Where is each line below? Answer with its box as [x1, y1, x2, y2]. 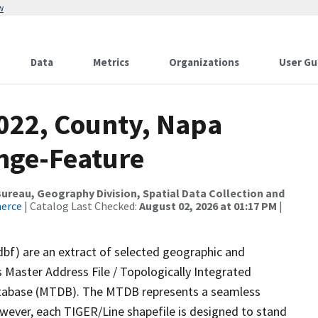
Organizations [169, 55, 239, 69]
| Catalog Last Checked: [22, 199, 139, 213]
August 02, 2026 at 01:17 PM [139, 199, 277, 213]
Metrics [93, 55, 129, 69]
